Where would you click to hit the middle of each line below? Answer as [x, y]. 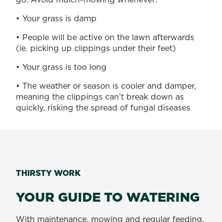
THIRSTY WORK [49, 173]
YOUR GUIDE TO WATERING [110, 197]
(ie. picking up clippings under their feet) [97, 48]
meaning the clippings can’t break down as [100, 96]
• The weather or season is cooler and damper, [106, 85]
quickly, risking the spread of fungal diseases [104, 107]
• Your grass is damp [57, 18]
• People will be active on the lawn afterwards [105, 37]
